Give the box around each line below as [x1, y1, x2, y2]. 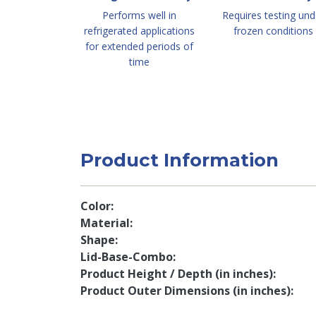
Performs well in [102, 8, 176, 22]
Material [80, 215, 130, 231]
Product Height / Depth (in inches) [80, 266, 273, 281]
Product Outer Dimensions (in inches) [80, 283, 291, 298]
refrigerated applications [83, 24, 195, 37]
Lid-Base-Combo [80, 249, 173, 265]
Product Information [80, 149, 279, 171]
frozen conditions [233, 24, 313, 37]
